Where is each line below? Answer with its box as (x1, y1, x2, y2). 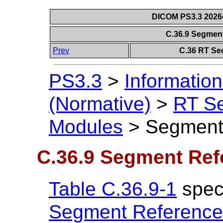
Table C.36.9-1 (49, 178, 177, 200)
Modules (49, 116, 123, 138)
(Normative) (49, 93, 151, 115)
